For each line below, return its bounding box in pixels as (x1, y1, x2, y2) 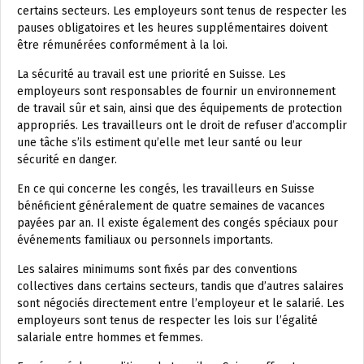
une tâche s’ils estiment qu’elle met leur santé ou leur (17, 135, 302, 149)
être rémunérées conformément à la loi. (17, 37, 227, 52)
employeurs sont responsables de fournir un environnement (17, 84, 336, 98)
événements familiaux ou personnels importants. (17, 232, 273, 247)
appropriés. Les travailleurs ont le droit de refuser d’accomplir (17, 118, 347, 132)
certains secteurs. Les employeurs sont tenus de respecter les (17, 3, 347, 18)
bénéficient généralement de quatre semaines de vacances (17, 198, 325, 213)
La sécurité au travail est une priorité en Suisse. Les (17, 67, 286, 81)
